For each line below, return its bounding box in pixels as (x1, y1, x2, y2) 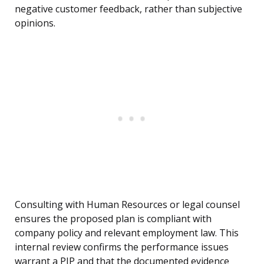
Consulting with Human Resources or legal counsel (15, 198, 240, 212)
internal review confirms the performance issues (15, 240, 229, 254)
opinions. (15, 16, 55, 30)
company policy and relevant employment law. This (15, 226, 239, 240)
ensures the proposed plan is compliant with (15, 212, 212, 226)
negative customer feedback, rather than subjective (15, 2, 242, 16)
